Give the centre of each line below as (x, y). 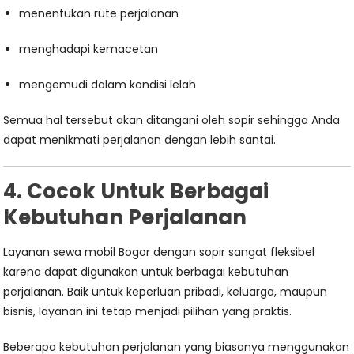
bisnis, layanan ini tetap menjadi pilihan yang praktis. (148, 311)
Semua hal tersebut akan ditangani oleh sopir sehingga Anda (172, 120)
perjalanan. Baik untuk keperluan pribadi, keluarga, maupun (166, 292)
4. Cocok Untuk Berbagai (136, 191)
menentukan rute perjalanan (99, 13)
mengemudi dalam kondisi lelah (108, 85)
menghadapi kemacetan (89, 49)
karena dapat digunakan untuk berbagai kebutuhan (146, 272)
